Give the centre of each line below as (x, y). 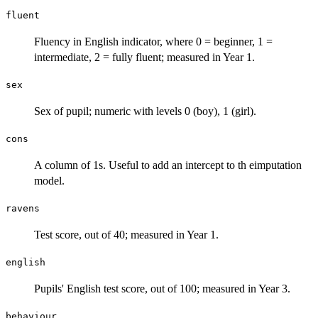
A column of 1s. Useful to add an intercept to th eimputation (168, 165)
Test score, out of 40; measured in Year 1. (126, 234)
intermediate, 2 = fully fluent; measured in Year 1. (144, 57)
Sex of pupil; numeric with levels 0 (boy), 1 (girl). (145, 111)
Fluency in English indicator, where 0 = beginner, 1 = (153, 41)
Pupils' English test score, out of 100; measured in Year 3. (162, 288)
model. (49, 180)
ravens (23, 208)
